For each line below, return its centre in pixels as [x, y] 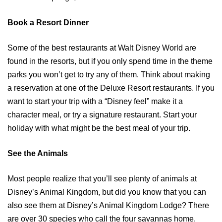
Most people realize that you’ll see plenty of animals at [102, 179]
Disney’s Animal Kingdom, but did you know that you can [107, 192]
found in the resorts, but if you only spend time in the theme [110, 61]
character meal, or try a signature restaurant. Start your [102, 115]
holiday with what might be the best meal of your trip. [99, 128]
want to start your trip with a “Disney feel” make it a [95, 102]
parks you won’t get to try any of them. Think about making [109, 75]
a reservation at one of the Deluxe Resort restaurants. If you [111, 88]
